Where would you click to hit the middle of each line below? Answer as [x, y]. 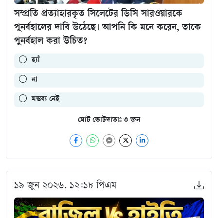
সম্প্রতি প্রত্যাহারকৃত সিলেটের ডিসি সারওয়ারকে [98, 14]
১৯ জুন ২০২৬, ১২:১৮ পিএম [65, 186]
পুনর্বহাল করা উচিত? [51, 42]
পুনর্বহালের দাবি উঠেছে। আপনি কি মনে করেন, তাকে [108, 28]
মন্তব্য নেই [43, 99]
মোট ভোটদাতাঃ [101, 120]
